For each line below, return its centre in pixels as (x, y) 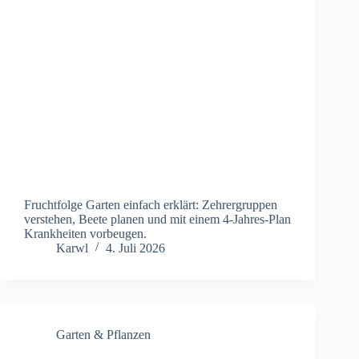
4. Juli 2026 (135, 248)
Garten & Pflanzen (103, 335)
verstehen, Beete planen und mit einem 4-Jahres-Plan (157, 220)
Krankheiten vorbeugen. (85, 234)
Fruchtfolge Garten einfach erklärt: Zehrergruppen (151, 205)
